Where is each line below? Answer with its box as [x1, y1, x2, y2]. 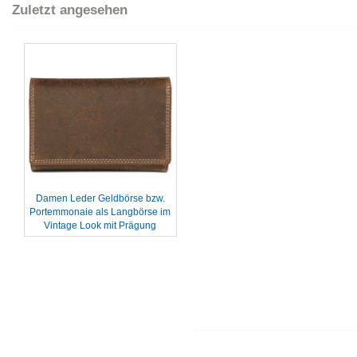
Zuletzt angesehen [12, 2, 127, 18]
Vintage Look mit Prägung [44, 220, 157, 231]
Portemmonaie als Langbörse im [29, 206, 171, 218]
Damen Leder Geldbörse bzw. [35, 193, 165, 204]
